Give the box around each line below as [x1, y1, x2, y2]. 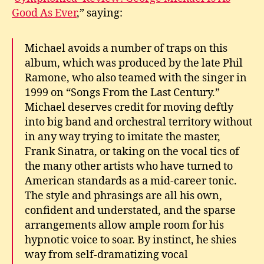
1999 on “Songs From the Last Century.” [25, 86, 220, 100]
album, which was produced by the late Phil [25, 57, 243, 70]
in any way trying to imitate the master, [25, 130, 220, 144]
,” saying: [77, 6, 123, 20]
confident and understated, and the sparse [25, 204, 236, 217]
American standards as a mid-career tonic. [25, 174, 237, 188]
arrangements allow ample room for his [25, 219, 224, 232]
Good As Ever [12, 6, 77, 20]
